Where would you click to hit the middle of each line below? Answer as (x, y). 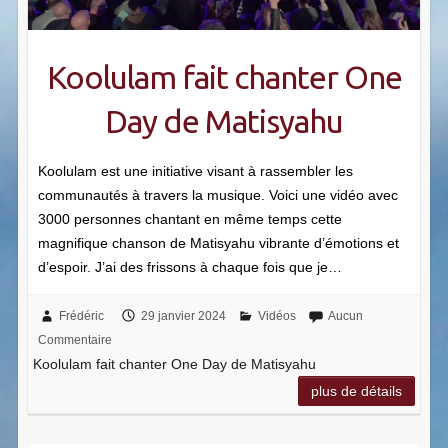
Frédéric (82, 315)
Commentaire (75, 339)
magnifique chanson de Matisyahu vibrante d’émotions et (218, 242)
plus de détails (356, 390)
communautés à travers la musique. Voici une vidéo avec (218, 194)
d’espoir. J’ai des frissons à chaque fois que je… (190, 266)
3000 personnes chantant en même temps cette (190, 218)
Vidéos (277, 315)
